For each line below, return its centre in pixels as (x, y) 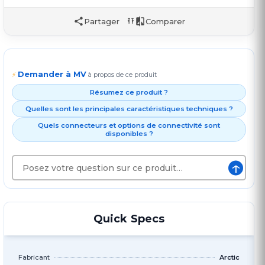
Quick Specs (129, 219)
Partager (101, 21)
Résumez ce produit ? (129, 93)
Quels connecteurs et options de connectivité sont (129, 126)
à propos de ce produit (122, 75)
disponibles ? (129, 134)
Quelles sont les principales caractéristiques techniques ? (129, 109)
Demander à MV (52, 74)
